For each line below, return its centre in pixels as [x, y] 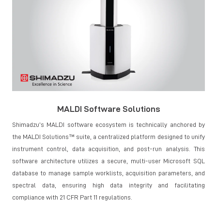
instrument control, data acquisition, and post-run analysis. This [108, 148]
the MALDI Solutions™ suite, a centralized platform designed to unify [108, 136]
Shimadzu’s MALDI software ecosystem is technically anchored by [108, 124]
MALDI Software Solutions [108, 109]
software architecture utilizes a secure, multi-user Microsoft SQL [108, 161]
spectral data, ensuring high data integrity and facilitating [108, 185]
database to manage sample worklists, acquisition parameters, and [108, 173]
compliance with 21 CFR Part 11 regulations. [73, 197]
